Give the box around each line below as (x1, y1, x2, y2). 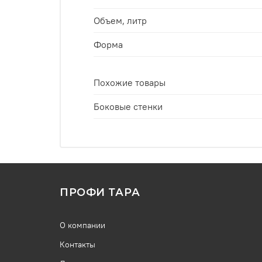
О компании (60, 220, 105, 231)
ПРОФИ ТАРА (60, 185, 140, 199)
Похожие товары (94, 76, 166, 88)
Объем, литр (94, 14, 147, 26)
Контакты (60, 239, 95, 250)
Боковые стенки (94, 100, 163, 112)
